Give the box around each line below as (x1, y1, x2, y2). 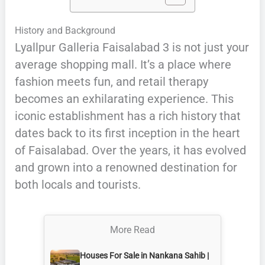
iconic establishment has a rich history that (14, 108, 241, 123)
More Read (110, 224, 155, 235)
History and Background (14, 24, 115, 36)
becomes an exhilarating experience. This (14, 91, 234, 106)
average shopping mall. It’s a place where (14, 57, 231, 72)
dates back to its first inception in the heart (14, 125, 240, 140)
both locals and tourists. (14, 177, 141, 192)
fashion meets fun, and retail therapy (14, 74, 208, 89)
